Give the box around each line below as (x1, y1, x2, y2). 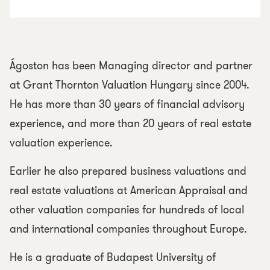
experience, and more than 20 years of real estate (10, 116, 251, 131)
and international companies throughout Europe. (10, 221, 247, 237)
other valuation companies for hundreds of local (10, 202, 244, 218)
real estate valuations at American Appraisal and (10, 183, 248, 198)
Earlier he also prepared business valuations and (10, 163, 246, 179)
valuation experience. (10, 135, 113, 151)
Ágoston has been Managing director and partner (10, 58, 253, 74)
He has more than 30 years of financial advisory (10, 96, 245, 112)
